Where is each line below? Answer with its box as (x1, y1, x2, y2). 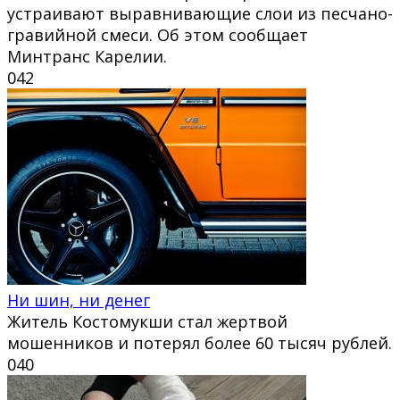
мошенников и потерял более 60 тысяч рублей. (7, 331, 392, 354)
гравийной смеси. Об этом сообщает (7, 23, 308, 46)
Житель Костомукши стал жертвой (7, 310, 287, 332)
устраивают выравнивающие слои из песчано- (7, 2, 393, 24)
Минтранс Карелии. (7, 45, 167, 67)
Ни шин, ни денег (7, 288, 150, 311)
